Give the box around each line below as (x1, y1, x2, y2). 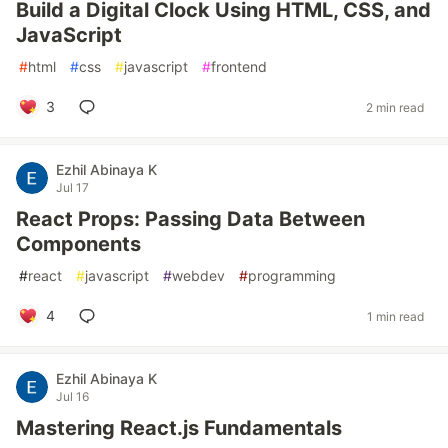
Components (16, 232, 141, 256)
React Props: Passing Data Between (16, 207, 365, 231)
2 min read (366, 99, 424, 115)
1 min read (367, 308, 424, 324)
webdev (172, 267, 225, 284)
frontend (211, 58, 267, 75)
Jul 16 (56, 389, 89, 404)
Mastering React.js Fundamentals (16, 416, 342, 440)
